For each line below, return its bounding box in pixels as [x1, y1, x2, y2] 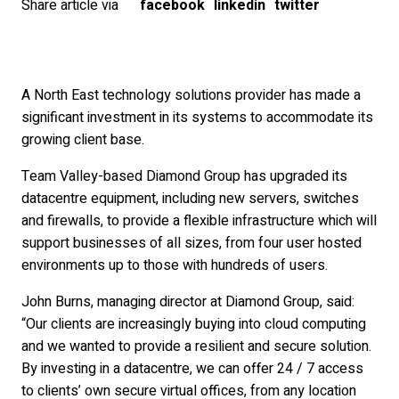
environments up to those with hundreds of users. [21, 255, 328, 276]
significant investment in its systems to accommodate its [21, 107, 373, 128]
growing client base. [21, 129, 144, 151]
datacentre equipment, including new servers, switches [21, 188, 359, 209]
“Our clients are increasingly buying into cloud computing [21, 313, 366, 335]
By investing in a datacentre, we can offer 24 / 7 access [21, 358, 363, 379]
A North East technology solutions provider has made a [21, 85, 361, 106]
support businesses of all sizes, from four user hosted [21, 232, 362, 254]
